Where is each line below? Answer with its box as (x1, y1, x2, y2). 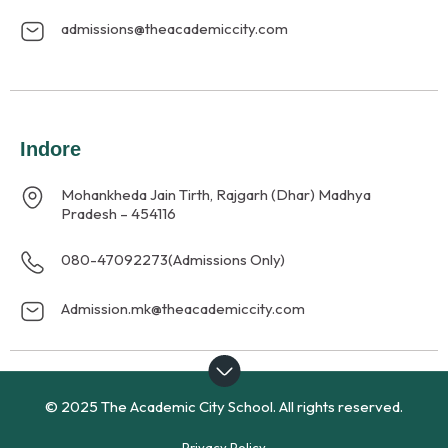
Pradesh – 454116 (61, 204, 177, 224)
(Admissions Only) (168, 250, 286, 270)
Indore (20, 137, 82, 161)
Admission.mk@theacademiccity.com (61, 299, 306, 319)
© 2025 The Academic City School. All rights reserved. (45, 397, 403, 417)
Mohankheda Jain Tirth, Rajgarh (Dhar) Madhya (61, 185, 372, 205)
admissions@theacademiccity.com (61, 19, 289, 39)
